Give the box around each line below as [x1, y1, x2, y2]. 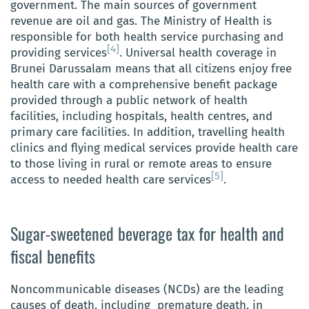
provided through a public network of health [10, 93, 248, 108]
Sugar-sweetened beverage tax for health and [10, 221, 284, 246]
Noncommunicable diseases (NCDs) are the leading [10, 282, 283, 297]
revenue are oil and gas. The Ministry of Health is [10, 14, 272, 29]
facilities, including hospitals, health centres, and [10, 109, 272, 124]
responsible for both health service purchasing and [10, 30, 283, 45]
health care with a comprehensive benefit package [10, 77, 277, 92]
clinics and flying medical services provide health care [10, 141, 298, 156]
